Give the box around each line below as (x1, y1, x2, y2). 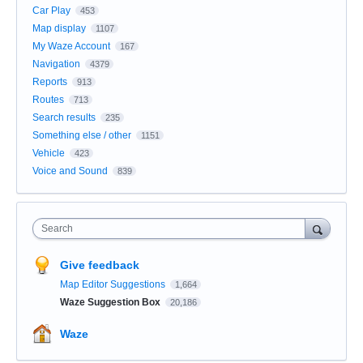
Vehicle (32, 147, 65, 159)
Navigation (32, 58, 80, 70)
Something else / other (32, 129, 131, 141)
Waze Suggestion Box (60, 296, 163, 308)
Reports (32, 75, 67, 88)
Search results (32, 111, 96, 123)
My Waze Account (32, 40, 110, 52)
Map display (32, 22, 86, 34)
